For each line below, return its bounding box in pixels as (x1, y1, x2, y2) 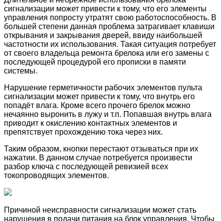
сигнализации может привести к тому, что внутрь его (4, 92, 195, 101)
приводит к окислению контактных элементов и (4, 118, 177, 127)
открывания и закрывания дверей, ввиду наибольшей (4, 31, 202, 39)
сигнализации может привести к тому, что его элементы (4, 4, 207, 13)
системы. (4, 66, 37, 75)
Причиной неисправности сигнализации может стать (4, 205, 196, 214)
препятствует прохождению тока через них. (4, 127, 163, 136)
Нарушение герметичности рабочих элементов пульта (4, 83, 202, 92)
